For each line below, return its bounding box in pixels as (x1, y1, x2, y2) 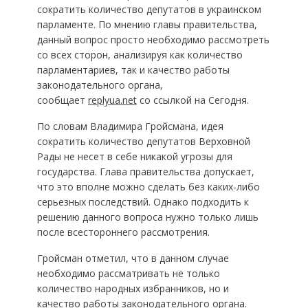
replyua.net (87, 93, 137, 107)
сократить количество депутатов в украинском (36, 3, 261, 16)
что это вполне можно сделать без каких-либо (36, 180, 260, 193)
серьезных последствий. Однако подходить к (36, 195, 249, 208)
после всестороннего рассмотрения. (36, 225, 210, 239)
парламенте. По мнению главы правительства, (36, 18, 257, 31)
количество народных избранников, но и (36, 282, 229, 295)
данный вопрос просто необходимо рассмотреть (36, 33, 269, 46)
